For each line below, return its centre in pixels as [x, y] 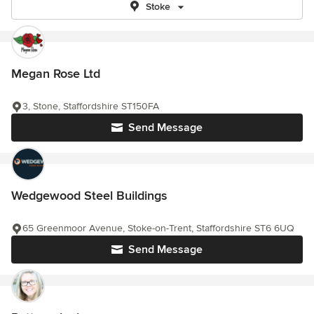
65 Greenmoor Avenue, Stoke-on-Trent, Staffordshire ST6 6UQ [158, 228]
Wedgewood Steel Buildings [89, 196]
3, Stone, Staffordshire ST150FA [91, 106]
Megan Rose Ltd [56, 74]
